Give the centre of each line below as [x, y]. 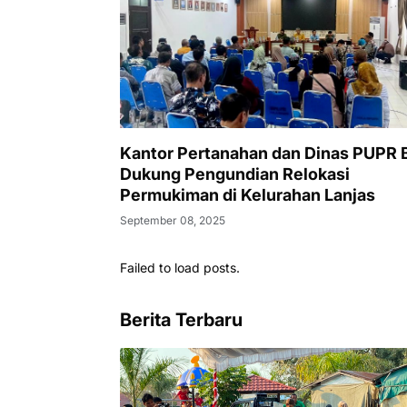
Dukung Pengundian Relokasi [235, 174]
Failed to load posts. [180, 268]
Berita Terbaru [181, 320]
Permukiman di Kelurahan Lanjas [248, 194]
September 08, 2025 [173, 220]
